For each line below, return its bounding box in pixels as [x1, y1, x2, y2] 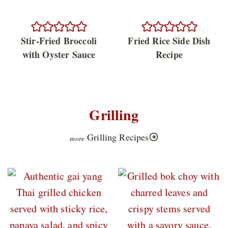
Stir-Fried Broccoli [20, 34, 97, 47]
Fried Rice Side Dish [128, 34, 211, 47]
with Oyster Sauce [22, 47, 96, 61]
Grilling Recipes [87, 130, 149, 143]
